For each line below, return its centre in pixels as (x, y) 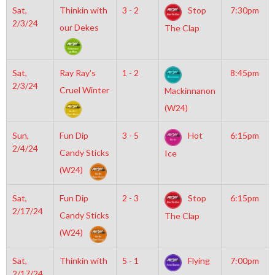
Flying (198, 261)
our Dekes (79, 27)
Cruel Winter (84, 90)
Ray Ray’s (77, 73)
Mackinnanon (190, 91)
